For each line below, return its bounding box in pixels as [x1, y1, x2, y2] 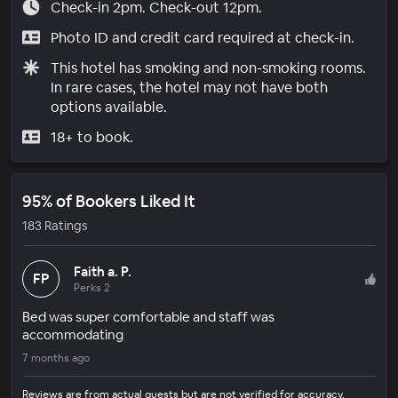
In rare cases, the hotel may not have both [50, 77, 328, 97]
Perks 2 [74, 280, 110, 295]
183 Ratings [22, 217, 87, 234]
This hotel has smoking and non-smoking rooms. [50, 58, 366, 77]
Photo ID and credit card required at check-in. [50, 28, 354, 47]
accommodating [22, 325, 123, 343]
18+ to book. [50, 127, 133, 147]
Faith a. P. [74, 262, 131, 280]
